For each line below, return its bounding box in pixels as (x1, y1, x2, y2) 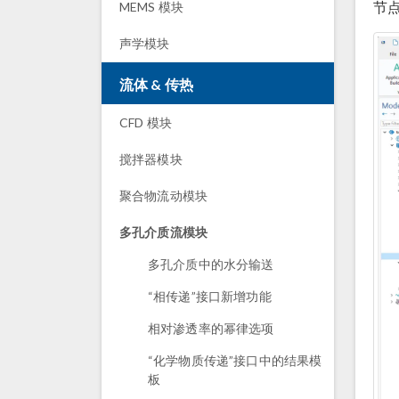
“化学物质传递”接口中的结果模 (148, 353, 322, 368)
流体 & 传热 (119, 76, 194, 93)
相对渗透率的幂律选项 (148, 321, 274, 336)
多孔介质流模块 (119, 224, 208, 240)
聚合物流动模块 (119, 188, 208, 203)
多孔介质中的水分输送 (148, 256, 274, 272)
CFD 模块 (119, 115, 172, 130)
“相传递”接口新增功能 (148, 289, 272, 304)
